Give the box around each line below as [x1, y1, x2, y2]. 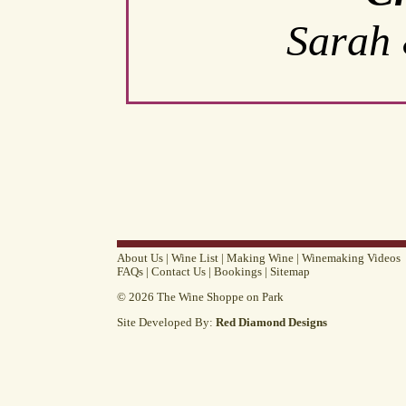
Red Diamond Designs [216, 315, 327, 329]
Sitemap [270, 266, 310, 278]
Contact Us [151, 266, 206, 278]
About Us [117, 252, 163, 265]
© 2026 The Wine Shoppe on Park [117, 290, 284, 304]
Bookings [214, 266, 262, 278]
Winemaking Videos [302, 252, 401, 265]
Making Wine [227, 252, 294, 265]
